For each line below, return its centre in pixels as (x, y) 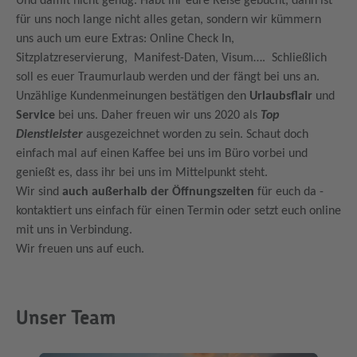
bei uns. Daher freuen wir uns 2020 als (158, 115)
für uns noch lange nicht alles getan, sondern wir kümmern (169, 20)
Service (35, 115)
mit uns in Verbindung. (74, 230)
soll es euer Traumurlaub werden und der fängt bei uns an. (168, 77)
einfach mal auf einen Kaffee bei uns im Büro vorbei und (162, 153)
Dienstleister (49, 134)
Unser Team (66, 317)
